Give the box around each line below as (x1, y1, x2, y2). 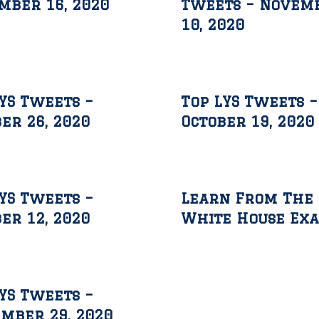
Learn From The (181, 190, 313, 206)
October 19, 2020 (181, 113, 314, 130)
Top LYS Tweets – (181, 93, 318, 110)
